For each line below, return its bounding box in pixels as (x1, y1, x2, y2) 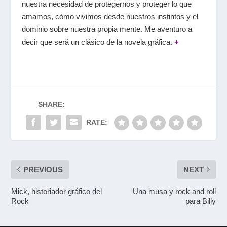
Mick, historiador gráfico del (11, 186, 102, 196)
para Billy (185, 196, 216, 205)
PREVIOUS (23, 165, 63, 174)
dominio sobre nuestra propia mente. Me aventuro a (21, 24, 192, 33)
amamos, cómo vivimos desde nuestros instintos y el (21, 12, 198, 21)
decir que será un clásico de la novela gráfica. (21, 37, 174, 46)
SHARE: (37, 100, 65, 108)
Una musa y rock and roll (132, 186, 216, 196)
